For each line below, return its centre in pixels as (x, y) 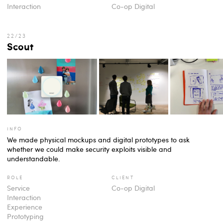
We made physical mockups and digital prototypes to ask (98, 139)
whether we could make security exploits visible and (89, 149)
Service (18, 188)
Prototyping (25, 217)
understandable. (33, 158)
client (123, 177)
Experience (25, 207)
